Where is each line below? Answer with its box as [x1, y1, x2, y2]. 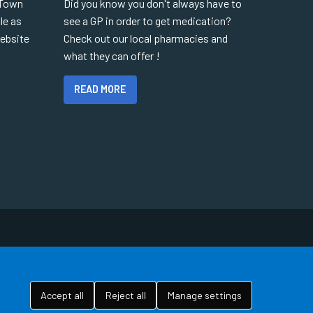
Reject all [105, 289, 146, 301]
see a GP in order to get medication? [64, 14, 231, 28]
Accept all [41, 289, 85, 301]
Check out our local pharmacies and [64, 31, 228, 45]
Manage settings [167, 289, 242, 301]
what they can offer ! [64, 49, 162, 63]
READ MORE [74, 83, 126, 96]
